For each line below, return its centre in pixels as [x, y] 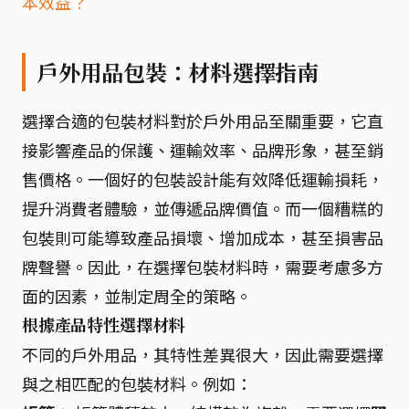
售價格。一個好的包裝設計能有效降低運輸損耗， [203, 179]
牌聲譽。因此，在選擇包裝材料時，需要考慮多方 [203, 267]
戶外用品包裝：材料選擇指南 [178, 72]
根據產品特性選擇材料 [104, 325]
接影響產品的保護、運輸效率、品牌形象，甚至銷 [203, 150]
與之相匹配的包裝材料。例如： [137, 383]
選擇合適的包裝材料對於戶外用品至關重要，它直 [203, 121]
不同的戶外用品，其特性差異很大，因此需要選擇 [203, 354]
